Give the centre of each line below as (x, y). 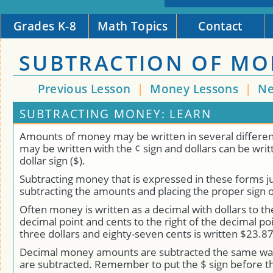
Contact (220, 26)
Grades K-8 (45, 26)
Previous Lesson (84, 89)
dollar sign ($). (52, 161)
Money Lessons (196, 89)
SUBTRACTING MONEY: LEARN (116, 114)
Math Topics (133, 26)
